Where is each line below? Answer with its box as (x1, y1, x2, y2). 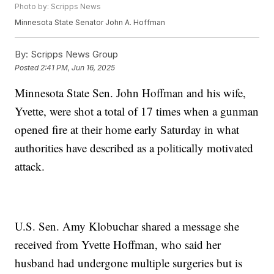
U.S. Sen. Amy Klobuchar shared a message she (15, 218, 240, 234)
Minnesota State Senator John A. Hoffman (15, 18, 166, 28)
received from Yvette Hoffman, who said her (15, 237, 221, 253)
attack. (15, 158, 45, 174)
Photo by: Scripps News (15, 2, 102, 12)
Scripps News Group (28, 48, 119, 61)
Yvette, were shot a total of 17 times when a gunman (15, 103, 259, 119)
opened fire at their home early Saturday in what (15, 122, 240, 138)
